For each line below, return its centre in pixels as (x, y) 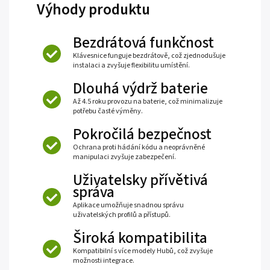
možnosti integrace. (104, 260)
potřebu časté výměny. (108, 111)
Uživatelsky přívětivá (140, 180)
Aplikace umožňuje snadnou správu (128, 205)
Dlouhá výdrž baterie (140, 88)
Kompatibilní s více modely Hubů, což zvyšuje (143, 251)
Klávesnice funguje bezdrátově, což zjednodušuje (149, 55)
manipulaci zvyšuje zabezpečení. (124, 157)
